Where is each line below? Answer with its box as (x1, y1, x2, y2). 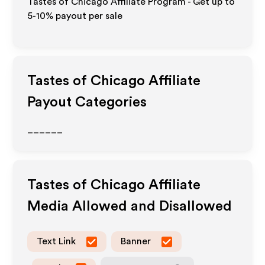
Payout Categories (27, 95, 147, 109)
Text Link (37, 237, 76, 246)
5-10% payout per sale (27, 11, 123, 21)
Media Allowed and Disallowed (27, 199, 232, 214)
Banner (121, 237, 151, 246)
